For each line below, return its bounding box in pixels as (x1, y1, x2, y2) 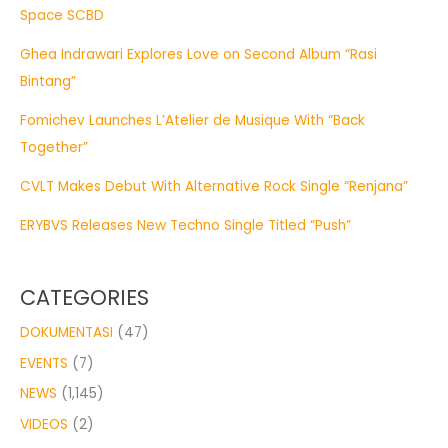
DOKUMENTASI (20, 323, 113, 343)
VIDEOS (20, 414, 68, 434)
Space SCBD (20, 5, 104, 25)
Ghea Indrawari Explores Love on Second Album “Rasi (20, 44, 377, 64)
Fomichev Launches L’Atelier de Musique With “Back (20, 110, 365, 130)
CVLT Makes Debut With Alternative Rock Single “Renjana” (20, 176, 408, 196)
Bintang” (20, 71, 76, 91)
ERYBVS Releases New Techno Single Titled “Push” (20, 215, 351, 235)
